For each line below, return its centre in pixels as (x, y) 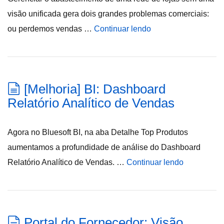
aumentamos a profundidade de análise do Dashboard (104, 147)
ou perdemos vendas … (51, 29)
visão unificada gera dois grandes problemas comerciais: (108, 14)
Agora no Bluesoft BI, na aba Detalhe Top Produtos (98, 132)
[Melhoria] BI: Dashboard (95, 89)
